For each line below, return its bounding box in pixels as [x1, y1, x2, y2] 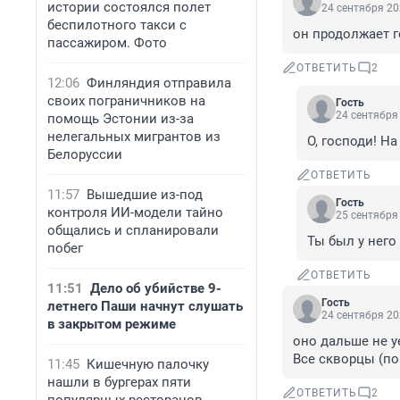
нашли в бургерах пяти [47, 374, 191, 390]
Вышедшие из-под [87, 187, 203, 203]
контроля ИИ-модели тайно [47, 204, 223, 221]
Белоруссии [47, 146, 122, 162]
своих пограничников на [47, 93, 205, 109]
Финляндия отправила [87, 75, 231, 91]
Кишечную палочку [87, 356, 209, 372]
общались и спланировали [47, 222, 219, 238]
